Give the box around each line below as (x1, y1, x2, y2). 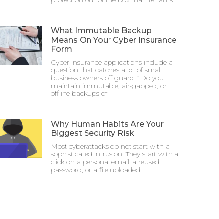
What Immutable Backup (51, 26, 152, 35)
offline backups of (51, 89, 107, 98)
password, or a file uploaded (51, 165, 140, 174)
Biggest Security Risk (51, 129, 134, 138)
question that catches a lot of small (51, 66, 162, 74)
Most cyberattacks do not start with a (51, 142, 170, 151)
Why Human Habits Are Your (51, 119, 164, 129)
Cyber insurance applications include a (51, 58, 173, 66)
